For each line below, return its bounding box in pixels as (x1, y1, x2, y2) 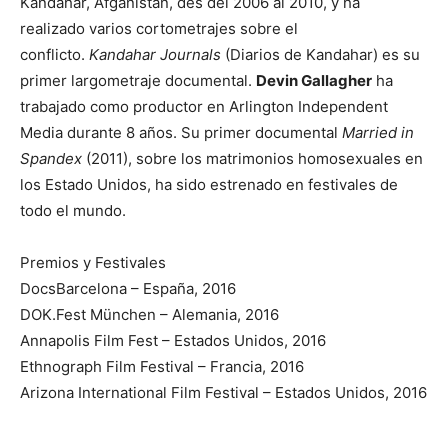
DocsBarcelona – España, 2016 (20, 279, 236, 299)
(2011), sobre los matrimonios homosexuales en (82, 149, 423, 169)
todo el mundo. (20, 201, 126, 221)
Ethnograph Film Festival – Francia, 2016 (20, 357, 304, 377)
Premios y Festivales (20, 253, 166, 273)
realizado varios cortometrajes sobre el (20, 19, 298, 39)
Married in (342, 123, 414, 143)
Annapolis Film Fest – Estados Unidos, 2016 (20, 331, 326, 351)
